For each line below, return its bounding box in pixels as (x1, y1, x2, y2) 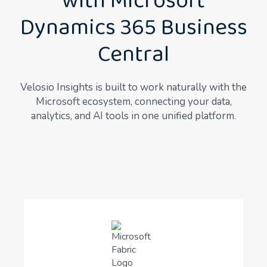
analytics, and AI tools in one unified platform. (31, 109, 236, 123)
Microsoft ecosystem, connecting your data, (35, 95, 232, 109)
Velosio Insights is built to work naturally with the (20, 80, 247, 95)
